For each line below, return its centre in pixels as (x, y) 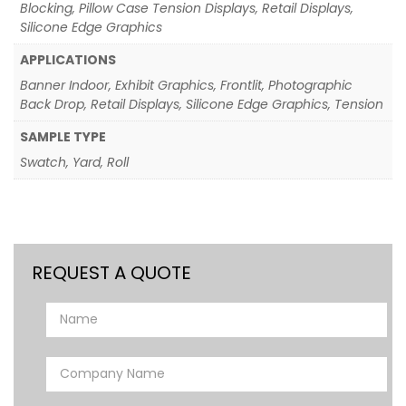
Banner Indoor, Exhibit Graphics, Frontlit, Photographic (186, 85)
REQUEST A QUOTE (111, 272)
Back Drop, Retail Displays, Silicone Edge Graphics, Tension (202, 104)
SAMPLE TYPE (63, 137)
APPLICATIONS (68, 60)
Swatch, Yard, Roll (74, 162)
